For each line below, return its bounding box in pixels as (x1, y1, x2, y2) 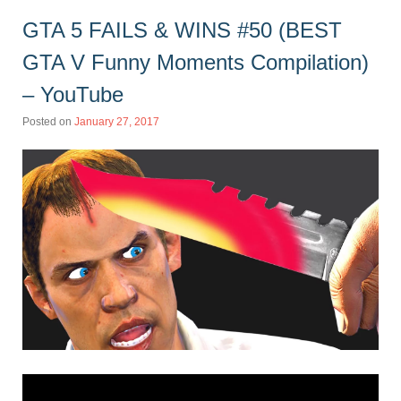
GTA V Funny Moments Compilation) (22, 49, 369, 74)
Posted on (22, 115, 74, 127)
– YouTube (22, 81, 124, 107)
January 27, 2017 (74, 115, 159, 127)
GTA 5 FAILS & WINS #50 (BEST (22, 17, 342, 42)
